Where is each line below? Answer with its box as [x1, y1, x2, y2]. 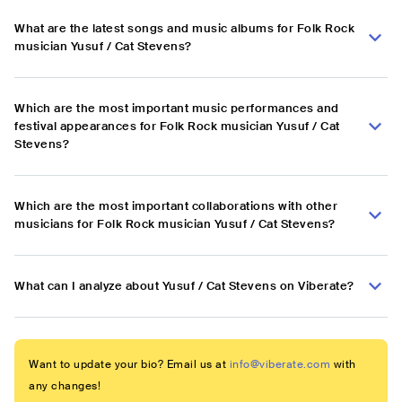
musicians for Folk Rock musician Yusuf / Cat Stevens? [14, 216, 336, 232]
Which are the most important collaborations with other [14, 198, 337, 214]
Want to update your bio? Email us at [29, 357, 226, 372]
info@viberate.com [229, 357, 330, 372]
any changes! [29, 379, 100, 394]
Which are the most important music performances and [14, 100, 339, 117]
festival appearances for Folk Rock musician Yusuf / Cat [14, 118, 340, 135]
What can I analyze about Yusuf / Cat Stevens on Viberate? [14, 278, 354, 294]
